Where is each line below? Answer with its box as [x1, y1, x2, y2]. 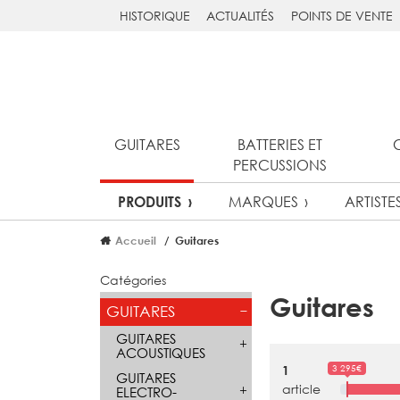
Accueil [115, 232, 157, 247]
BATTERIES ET [237, 135, 322, 154]
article [282, 380, 321, 398]
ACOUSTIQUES [115, 343, 205, 362]
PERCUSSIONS [232, 155, 327, 175]
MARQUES [228, 192, 298, 212]
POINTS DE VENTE [291, 7, 394, 25]
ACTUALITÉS [206, 7, 275, 25]
